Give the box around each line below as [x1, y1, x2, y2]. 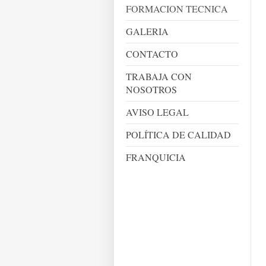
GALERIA [126, 25, 169, 37]
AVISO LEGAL [126, 106, 189, 118]
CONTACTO [126, 47, 178, 60]
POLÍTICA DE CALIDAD [126, 128, 231, 141]
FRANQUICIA [126, 151, 186, 163]
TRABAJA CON [126, 70, 192, 83]
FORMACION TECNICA [126, 2, 228, 15]
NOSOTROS [126, 83, 177, 96]
